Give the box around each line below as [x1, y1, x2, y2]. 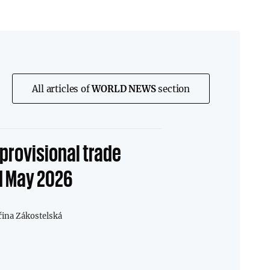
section [155, 83, 190, 95]
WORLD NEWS [92, 83, 156, 95]
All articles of [32, 83, 92, 95]
